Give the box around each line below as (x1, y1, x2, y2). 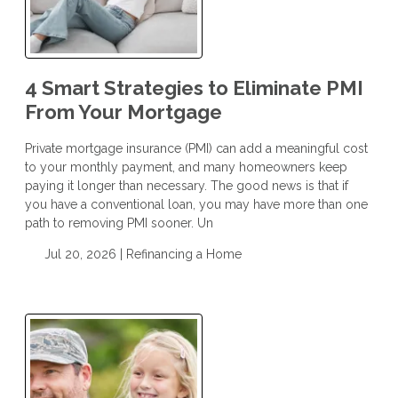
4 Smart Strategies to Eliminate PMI (25, 76, 363, 100)
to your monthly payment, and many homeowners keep (25, 160, 347, 175)
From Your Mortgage (25, 100, 222, 124)
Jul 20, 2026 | (40, 247, 126, 262)
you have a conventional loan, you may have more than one (25, 197, 368, 212)
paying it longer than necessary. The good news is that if (25, 179, 348, 194)
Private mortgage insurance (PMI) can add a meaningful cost (25, 141, 368, 156)
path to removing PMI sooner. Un (25, 216, 213, 231)
